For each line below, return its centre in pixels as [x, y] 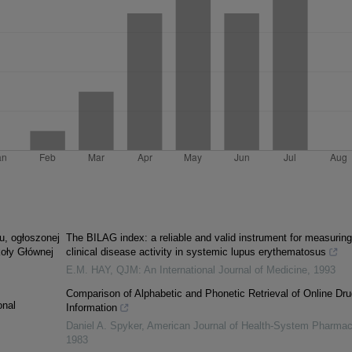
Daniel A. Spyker [103, 326]
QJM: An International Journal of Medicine [211, 270]
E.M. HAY [88, 270]
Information [91, 308]
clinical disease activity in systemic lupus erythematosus [196, 252]
